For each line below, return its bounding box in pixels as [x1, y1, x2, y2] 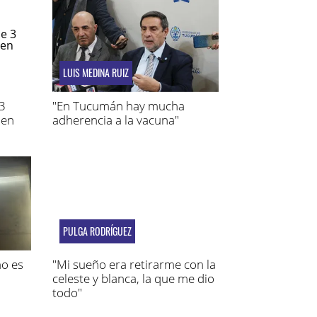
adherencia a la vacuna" [52, 112, 179, 129]
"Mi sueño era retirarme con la [52, 255, 216, 272]
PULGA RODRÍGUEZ [62, 223, 132, 238]
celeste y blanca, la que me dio [52, 270, 214, 287]
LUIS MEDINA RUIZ [62, 65, 129, 81]
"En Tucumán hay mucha [52, 98, 185, 115]
